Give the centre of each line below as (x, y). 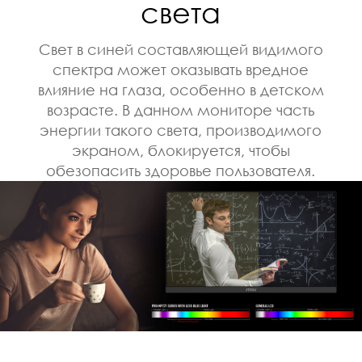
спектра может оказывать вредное (181, 69)
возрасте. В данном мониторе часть (181, 109)
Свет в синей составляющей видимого (181, 49)
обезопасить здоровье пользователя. (181, 170)
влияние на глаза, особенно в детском (181, 89)
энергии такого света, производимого (181, 130)
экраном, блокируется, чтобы (181, 150)
